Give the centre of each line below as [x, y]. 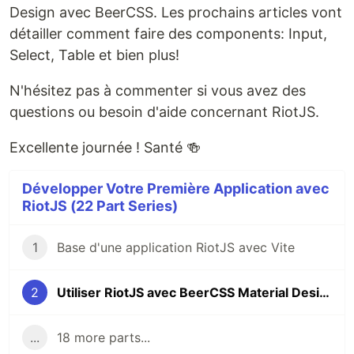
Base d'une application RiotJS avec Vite [176, 247]
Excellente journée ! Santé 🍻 [105, 147]
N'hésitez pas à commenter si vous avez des [158, 90]
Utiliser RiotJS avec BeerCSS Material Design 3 [324, 292]
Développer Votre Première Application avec [176, 188]
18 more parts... [104, 337]
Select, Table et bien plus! [94, 55]
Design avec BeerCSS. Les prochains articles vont [176, 12]
